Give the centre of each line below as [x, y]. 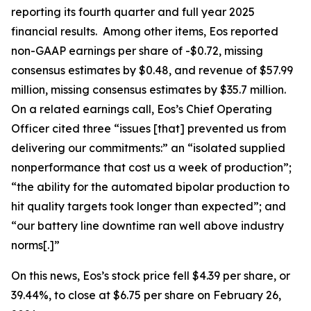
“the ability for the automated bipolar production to [150, 187]
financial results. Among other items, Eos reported [145, 31]
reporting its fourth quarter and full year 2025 [133, 12]
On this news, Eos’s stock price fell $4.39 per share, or [151, 276]
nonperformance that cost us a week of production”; [151, 167]
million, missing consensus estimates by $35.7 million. [150, 90]
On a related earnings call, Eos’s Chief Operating [142, 109]
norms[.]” [37, 245]
